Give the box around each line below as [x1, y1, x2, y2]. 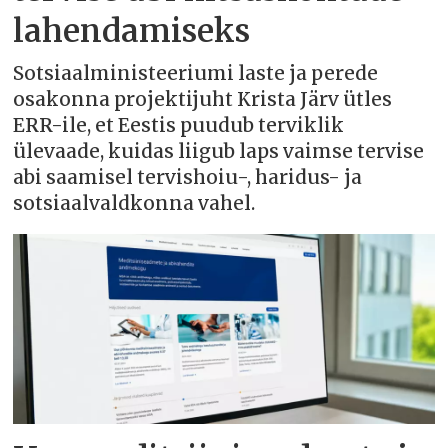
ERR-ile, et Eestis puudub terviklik [13, 113, 345, 137]
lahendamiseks [13, 10, 251, 51]
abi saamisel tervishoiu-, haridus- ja [13, 165, 363, 189]
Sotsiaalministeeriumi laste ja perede [13, 61, 379, 85]
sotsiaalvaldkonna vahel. [13, 191, 256, 215]
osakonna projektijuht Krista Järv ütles [13, 87, 393, 111]
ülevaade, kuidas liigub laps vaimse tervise [13, 139, 425, 163]
